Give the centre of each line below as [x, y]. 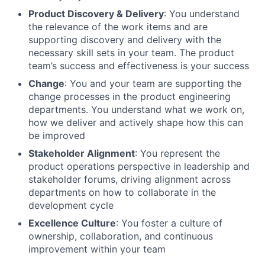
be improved [57, 135]
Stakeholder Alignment [82, 153]
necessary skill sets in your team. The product [131, 52]
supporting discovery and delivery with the [125, 39]
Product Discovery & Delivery [96, 13]
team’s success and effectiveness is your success [139, 65]
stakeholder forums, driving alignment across [130, 179]
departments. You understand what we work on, [136, 109]
